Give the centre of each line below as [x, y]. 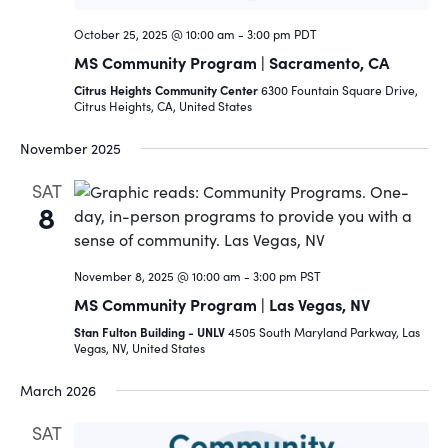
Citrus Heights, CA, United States [162, 105]
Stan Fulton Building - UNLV [150, 331]
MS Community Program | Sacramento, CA [231, 61]
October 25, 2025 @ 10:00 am [154, 33]
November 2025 [70, 148]
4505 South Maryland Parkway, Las [323, 331]
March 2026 [57, 390]
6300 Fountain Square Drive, [339, 89]
